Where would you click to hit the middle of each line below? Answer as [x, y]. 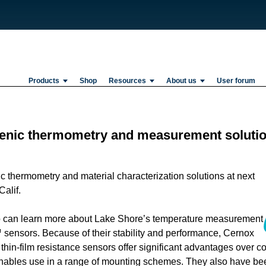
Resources [127, 81]
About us [181, 81]
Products [44, 81]
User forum [236, 81]
